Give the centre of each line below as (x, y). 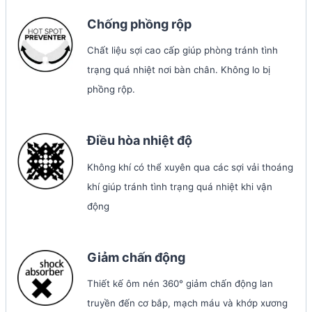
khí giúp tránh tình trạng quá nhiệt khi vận (180, 186)
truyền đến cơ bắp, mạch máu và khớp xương (187, 303)
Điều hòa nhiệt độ (140, 141)
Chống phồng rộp (139, 24)
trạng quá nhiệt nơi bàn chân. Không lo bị (179, 70)
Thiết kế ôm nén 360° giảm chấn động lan (180, 284)
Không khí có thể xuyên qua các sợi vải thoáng (190, 167)
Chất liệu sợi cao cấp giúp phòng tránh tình (182, 50)
